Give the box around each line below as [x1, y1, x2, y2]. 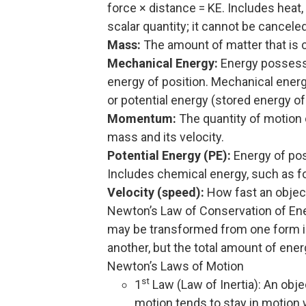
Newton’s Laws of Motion [107, 258, 244, 273]
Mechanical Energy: [107, 55, 218, 70]
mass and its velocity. [107, 129, 224, 144]
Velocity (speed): [107, 184, 204, 199]
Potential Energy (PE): [107, 148, 231, 163]
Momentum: [107, 111, 176, 126]
